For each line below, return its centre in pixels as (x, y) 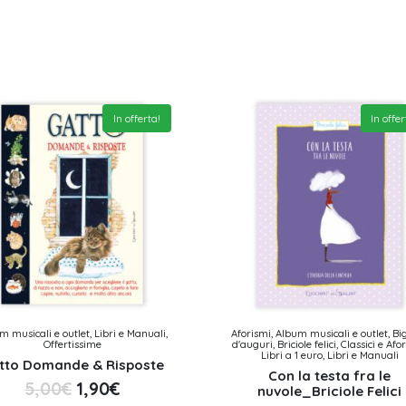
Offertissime (72, 344)
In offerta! (137, 118)
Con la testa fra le (330, 375)
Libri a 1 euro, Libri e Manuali (329, 355)
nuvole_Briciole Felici (330, 391)
